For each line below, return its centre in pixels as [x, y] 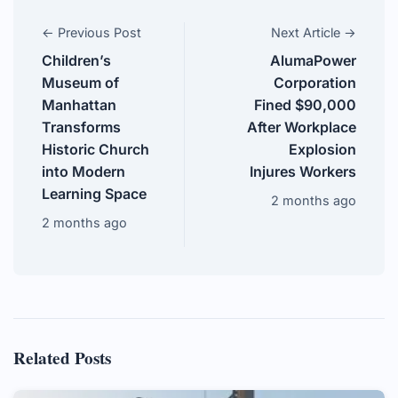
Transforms [81, 127]
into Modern [84, 172]
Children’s [76, 61]
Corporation [315, 83]
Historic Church [96, 150]
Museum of [80, 83]
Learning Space [94, 194]
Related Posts [62, 358]
